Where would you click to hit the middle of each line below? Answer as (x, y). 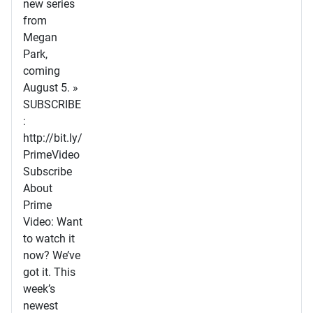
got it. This (49, 272)
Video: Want (53, 222)
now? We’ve (52, 255)
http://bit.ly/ (53, 138)
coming (42, 71)
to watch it (49, 239)
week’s (39, 289)
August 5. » (51, 88)
